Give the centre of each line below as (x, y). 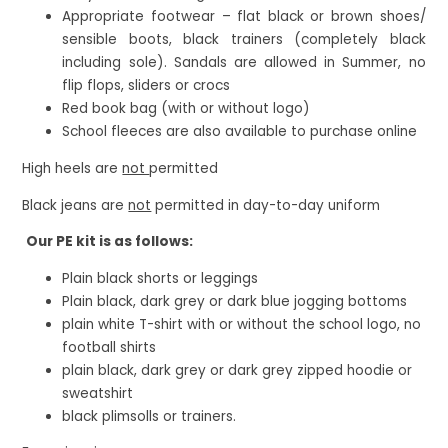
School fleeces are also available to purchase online (240, 132)
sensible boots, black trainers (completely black (244, 40)
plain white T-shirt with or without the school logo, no (242, 324)
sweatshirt (100, 393)
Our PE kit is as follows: (110, 242)
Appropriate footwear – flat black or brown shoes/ (244, 17)
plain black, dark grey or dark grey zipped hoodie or (237, 370)
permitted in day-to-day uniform (266, 205)
